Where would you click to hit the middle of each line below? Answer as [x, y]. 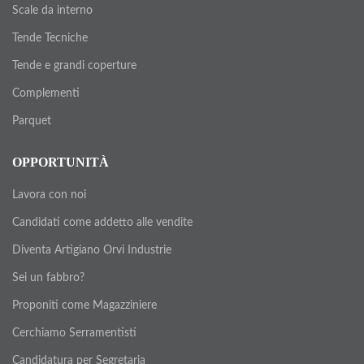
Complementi [46, 94]
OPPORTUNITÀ [61, 162]
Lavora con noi [49, 195]
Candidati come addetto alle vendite [102, 223]
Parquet [32, 121]
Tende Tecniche [50, 39]
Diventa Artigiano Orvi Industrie [92, 251]
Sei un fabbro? [48, 278]
